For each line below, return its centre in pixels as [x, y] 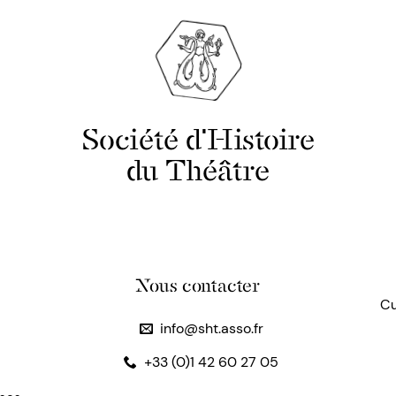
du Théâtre [198, 170]
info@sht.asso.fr [211, 329]
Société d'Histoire [198, 139]
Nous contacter [198, 286]
